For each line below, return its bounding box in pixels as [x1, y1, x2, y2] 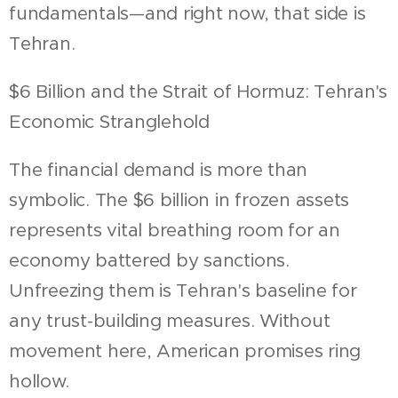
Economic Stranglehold [9, 109, 210, 133]
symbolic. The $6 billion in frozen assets [9, 187, 350, 211]
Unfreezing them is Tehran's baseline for [9, 278, 357, 302]
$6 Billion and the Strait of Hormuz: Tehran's [9, 79, 388, 103]
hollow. [9, 369, 69, 393]
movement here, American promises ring [9, 338, 362, 362]
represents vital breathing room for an [9, 218, 340, 242]
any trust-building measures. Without [9, 308, 330, 332]
